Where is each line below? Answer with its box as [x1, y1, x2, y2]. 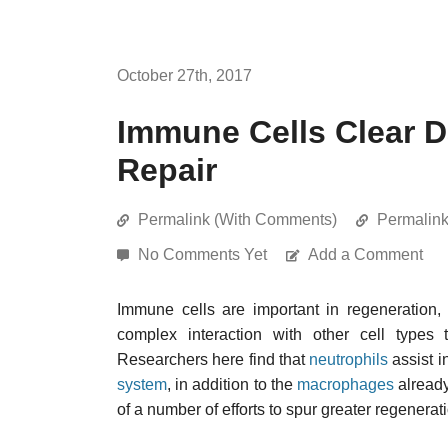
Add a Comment [308, 246, 423, 263]
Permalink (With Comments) [138, 211, 337, 228]
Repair [117, 152, 217, 188]
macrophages [297, 376, 395, 393]
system [117, 376, 167, 393]
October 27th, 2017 [117, 67, 252, 84]
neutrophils [309, 351, 389, 368]
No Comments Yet [138, 246, 271, 263]
